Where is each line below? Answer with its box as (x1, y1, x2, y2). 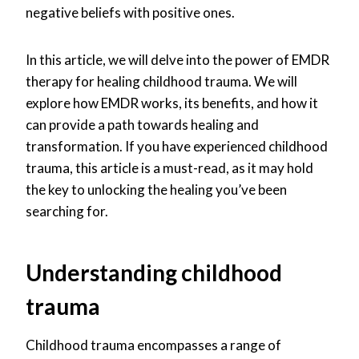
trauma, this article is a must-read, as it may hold (26, 159, 313, 176)
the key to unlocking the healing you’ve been (26, 180, 287, 198)
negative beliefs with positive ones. (26, 3, 235, 21)
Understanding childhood (26, 258, 282, 286)
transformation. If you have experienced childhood (26, 137, 328, 155)
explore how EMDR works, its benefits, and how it (26, 94, 318, 111)
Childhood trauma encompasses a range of (26, 336, 281, 353)
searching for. (26, 202, 108, 220)
